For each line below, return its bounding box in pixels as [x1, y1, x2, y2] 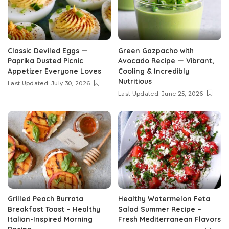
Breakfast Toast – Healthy [8, 204, 100, 213]
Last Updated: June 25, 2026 [118, 90, 203, 98]
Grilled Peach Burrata [8, 194, 83, 203]
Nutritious [118, 77, 152, 86]
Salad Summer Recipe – [118, 204, 201, 213]
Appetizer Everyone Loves [8, 66, 101, 76]
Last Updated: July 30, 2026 [8, 80, 90, 87]
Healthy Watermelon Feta [118, 194, 210, 203]
